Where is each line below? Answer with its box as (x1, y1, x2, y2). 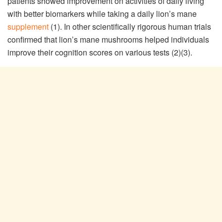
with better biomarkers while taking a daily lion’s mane (7, 7, 197, 19)
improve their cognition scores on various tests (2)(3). (7, 46, 194, 58)
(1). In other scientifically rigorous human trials (49, 20, 211, 32)
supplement (7, 20, 49, 32)
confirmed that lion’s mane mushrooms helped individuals (7, 33, 209, 45)
